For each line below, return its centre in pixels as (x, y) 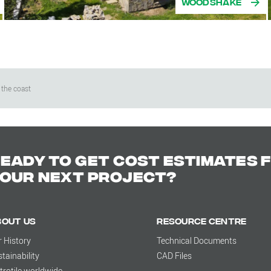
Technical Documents (197, 241)
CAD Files (175, 256)
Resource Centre (202, 221)
